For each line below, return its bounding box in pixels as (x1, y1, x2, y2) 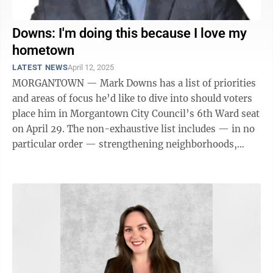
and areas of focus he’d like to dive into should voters (12, 93, 252, 104)
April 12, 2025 (68, 63, 115, 72)
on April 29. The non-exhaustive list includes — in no (12, 123, 67, 135)
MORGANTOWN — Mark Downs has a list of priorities (12, 77, 256, 89)
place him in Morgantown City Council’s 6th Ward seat (12, 108, 260, 119)
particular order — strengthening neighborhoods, (12, 138, 237, 150)
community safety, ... (12, 154, 107, 165)
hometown (12, 43, 74, 58)
